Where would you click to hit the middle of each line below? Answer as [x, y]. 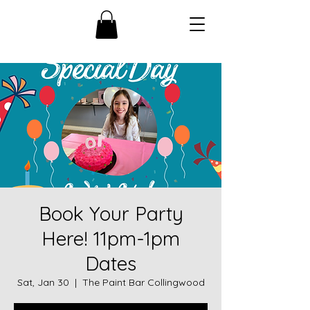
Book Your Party [111, 213]
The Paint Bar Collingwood [143, 282]
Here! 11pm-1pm [111, 238]
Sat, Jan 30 [43, 282]
